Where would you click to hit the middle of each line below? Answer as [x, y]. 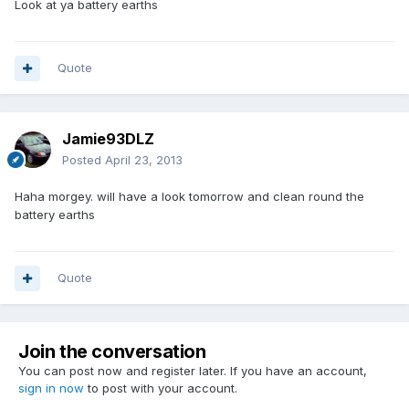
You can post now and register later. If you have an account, [193, 371]
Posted [84, 160]
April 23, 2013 [144, 160]
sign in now [51, 388]
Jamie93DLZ [108, 139]
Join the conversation [112, 352]
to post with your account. [161, 388]
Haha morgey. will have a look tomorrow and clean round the [189, 197]
